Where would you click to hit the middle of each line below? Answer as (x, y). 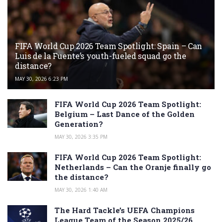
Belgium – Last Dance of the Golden (125, 114)
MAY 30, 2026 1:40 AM (81, 190)
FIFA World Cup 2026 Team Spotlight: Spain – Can (109, 46)
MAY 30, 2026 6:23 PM (41, 79)
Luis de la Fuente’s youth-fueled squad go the (101, 56)
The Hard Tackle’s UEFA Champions (125, 210)
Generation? (79, 124)
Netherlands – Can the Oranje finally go (133, 167)
